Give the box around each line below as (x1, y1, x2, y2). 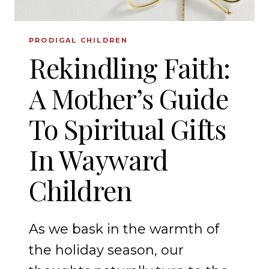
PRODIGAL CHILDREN (29, 36, 128, 45)
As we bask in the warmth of (29, 221, 219, 238)
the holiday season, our (29, 242, 184, 259)
